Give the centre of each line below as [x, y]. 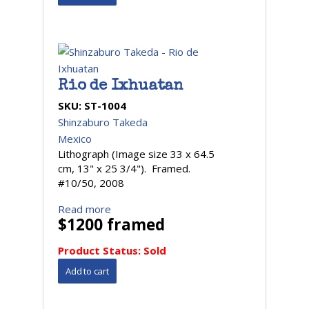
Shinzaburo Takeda [103, 122]
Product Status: [101, 250]
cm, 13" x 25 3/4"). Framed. [124, 168]
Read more [84, 209]
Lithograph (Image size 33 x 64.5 [136, 154]
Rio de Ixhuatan [120, 87]
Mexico [75, 139]
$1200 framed [111, 225]
